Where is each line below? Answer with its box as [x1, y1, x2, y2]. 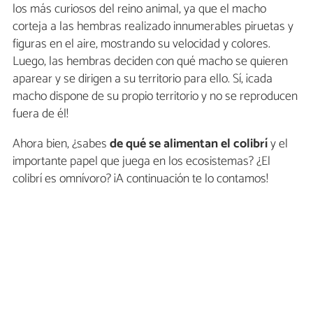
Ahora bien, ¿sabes [13, 133, 107, 154]
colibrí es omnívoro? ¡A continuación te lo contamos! [13, 168, 268, 189]
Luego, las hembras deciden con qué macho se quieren [13, 51, 288, 72]
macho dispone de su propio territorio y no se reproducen [13, 86, 298, 107]
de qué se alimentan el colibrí [107, 133, 268, 154]
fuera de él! [13, 103, 68, 124]
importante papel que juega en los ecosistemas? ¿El [13, 151, 270, 172]
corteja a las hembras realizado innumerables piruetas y [13, 16, 293, 37]
